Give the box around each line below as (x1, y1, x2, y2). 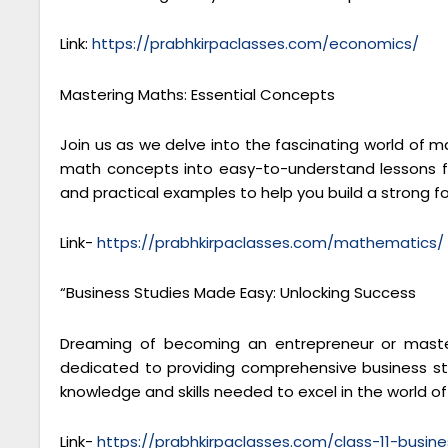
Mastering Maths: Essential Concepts (60, 83, 335, 105)
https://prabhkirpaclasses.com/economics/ (92, 33, 419, 55)
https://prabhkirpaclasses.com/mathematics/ (97, 232, 444, 254)
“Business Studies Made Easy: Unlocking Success (60, 282, 416, 304)
